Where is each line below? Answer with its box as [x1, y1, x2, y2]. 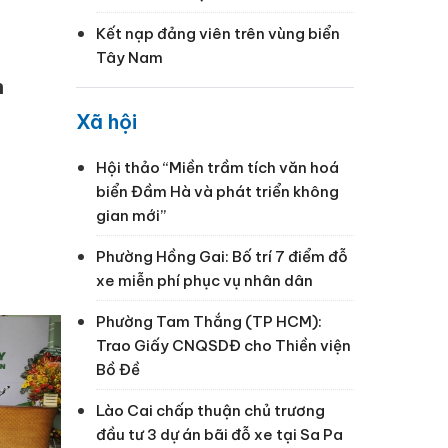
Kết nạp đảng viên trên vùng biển [96, 23, 340, 43]
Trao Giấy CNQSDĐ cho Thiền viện [96, 335, 351, 355]
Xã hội [76, 108, 137, 134]
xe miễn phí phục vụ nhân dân [96, 270, 313, 290]
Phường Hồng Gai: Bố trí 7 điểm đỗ [96, 246, 348, 266]
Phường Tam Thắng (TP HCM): [96, 311, 322, 331]
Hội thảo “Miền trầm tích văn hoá [96, 157, 339, 177]
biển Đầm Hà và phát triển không [96, 181, 339, 201]
